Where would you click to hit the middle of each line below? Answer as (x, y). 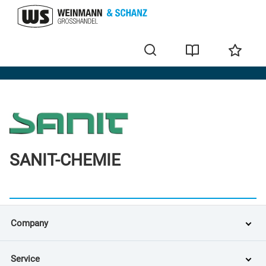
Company (29, 223)
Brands (29, 68)
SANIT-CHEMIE (65, 160)
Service (25, 259)
